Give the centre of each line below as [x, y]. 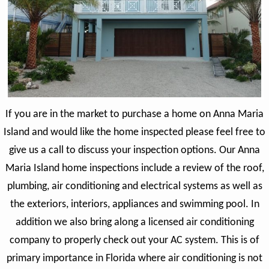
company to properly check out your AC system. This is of [134, 241]
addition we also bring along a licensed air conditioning [134, 223]
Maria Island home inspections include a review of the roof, [134, 169]
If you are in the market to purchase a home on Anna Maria [134, 115]
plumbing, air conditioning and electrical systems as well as [134, 187]
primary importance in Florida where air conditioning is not [134, 259]
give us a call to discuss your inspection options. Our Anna [134, 151]
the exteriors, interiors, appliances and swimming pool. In [134, 205]
